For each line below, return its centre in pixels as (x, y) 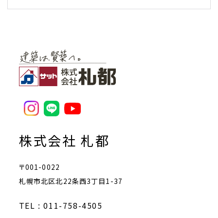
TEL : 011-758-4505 (61, 205)
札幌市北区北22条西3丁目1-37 (71, 181)
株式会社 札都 (64, 140)
